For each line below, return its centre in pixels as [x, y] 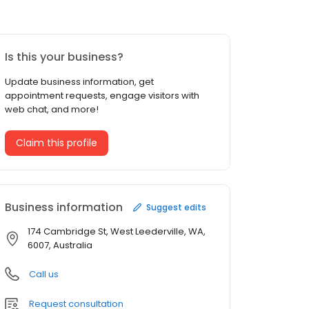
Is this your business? [64, 57]
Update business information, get [79, 82]
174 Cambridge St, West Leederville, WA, [117, 232]
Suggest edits [176, 207]
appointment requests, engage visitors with [102, 96]
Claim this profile [57, 143]
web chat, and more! [52, 110]
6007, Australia [60, 246]
